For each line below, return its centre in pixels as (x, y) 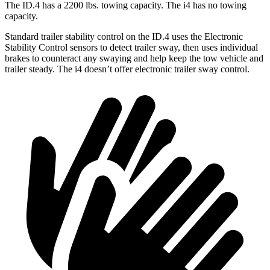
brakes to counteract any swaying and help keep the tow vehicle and (134, 58)
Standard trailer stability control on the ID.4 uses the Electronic (124, 37)
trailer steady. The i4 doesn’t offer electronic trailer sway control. (127, 69)
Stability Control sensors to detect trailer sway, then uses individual (131, 48)
